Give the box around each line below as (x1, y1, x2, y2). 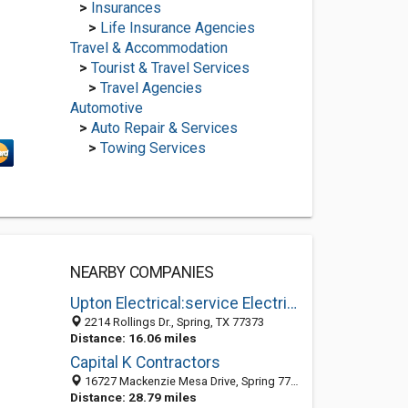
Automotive (69, 99, 143, 117)
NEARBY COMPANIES (69, 263, 214, 281)
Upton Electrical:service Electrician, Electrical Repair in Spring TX (286, 294, 297, 312)
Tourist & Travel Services (90, 59, 250, 76)
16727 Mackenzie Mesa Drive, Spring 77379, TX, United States (81, 374, 291, 388)
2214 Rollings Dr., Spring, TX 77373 (81, 315, 264, 329)
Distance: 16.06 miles (69, 331, 197, 345)
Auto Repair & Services (90, 119, 238, 137)
